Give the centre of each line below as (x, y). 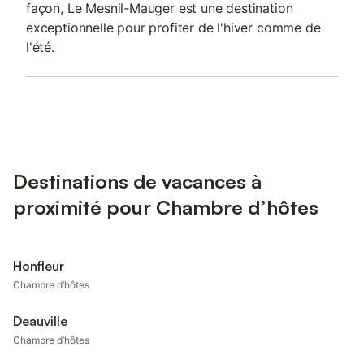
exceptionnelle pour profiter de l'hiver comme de (173, 28)
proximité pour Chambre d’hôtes (166, 207)
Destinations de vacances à (137, 181)
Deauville (40, 321)
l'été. (40, 47)
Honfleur (39, 266)
